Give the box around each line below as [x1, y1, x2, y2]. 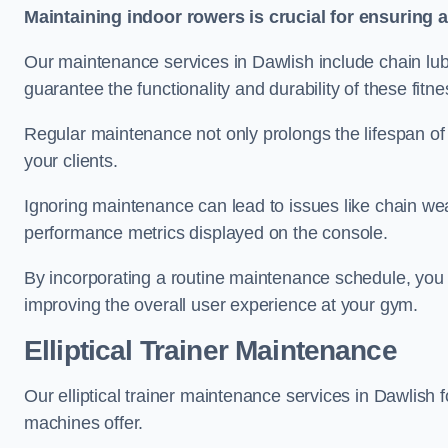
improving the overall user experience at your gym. [24, 295, 419, 315]
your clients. [24, 151, 118, 171]
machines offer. [24, 413, 144, 433]
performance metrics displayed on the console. [24, 223, 388, 243]
